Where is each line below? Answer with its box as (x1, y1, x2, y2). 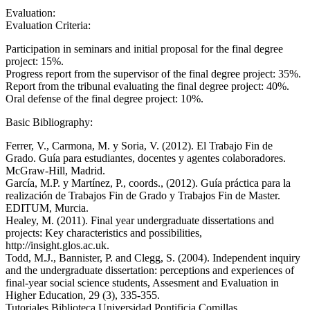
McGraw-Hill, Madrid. (6, 165, 105, 176)
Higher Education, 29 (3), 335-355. (6, 289, 160, 301)
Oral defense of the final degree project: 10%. (6, 93, 203, 104)
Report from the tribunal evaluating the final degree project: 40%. (6, 80, 289, 92)
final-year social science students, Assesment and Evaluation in (6, 277, 279, 289)
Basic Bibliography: (6, 116, 95, 128)
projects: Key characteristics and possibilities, (6, 227, 202, 239)
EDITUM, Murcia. (6, 202, 89, 214)
